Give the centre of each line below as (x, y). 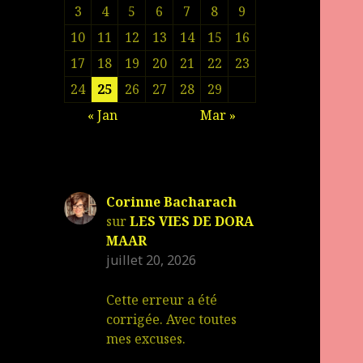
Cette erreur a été (162, 300)
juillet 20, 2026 (152, 260)
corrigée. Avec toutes (172, 320)
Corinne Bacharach (172, 201)
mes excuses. (146, 339)
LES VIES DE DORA (192, 221)
